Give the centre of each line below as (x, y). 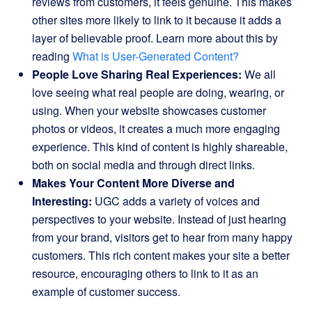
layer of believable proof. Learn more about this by (155, 38)
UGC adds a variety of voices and (176, 201)
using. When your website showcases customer (149, 110)
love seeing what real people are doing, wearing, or (158, 92)
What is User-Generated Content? (156, 56)
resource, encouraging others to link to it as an (145, 273)
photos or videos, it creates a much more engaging (156, 128)
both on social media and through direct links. (143, 165)
